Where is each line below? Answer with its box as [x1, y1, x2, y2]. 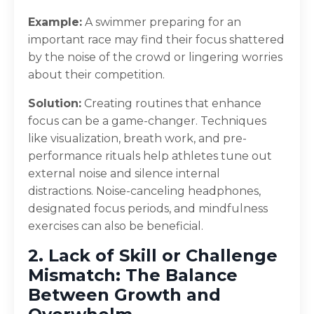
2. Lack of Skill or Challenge [28, 245, 278, 266]
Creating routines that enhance [81, 96, 261, 110]
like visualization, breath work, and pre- [28, 131, 247, 145]
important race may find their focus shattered [28, 32, 285, 46]
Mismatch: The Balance [28, 264, 238, 285]
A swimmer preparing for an [82, 15, 241, 29]
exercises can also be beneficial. [28, 219, 203, 233]
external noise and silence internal [28, 166, 220, 180]
